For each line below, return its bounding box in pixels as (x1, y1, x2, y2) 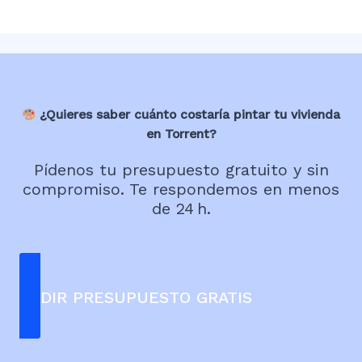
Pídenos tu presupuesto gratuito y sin (33, 160, 329, 180)
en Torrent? (145, 127, 217, 142)
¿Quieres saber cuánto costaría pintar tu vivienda (40, 107, 341, 123)
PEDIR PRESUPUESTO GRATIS (19, 288, 252, 308)
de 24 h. (151, 199, 211, 219)
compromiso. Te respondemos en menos (23, 179, 339, 200)
